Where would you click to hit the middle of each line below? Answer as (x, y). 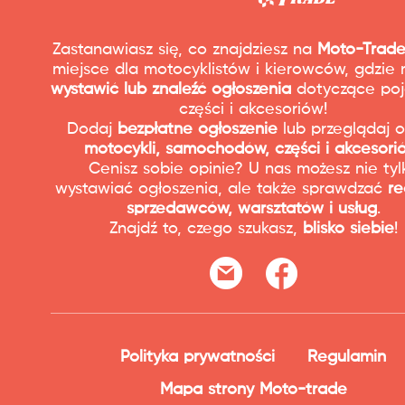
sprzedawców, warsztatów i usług (251, 209)
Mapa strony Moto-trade (253, 390)
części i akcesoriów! (253, 110)
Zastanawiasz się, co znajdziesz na (185, 50)
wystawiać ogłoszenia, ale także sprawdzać (221, 189)
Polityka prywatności (198, 358)
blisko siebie (348, 229)
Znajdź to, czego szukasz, (206, 229)
